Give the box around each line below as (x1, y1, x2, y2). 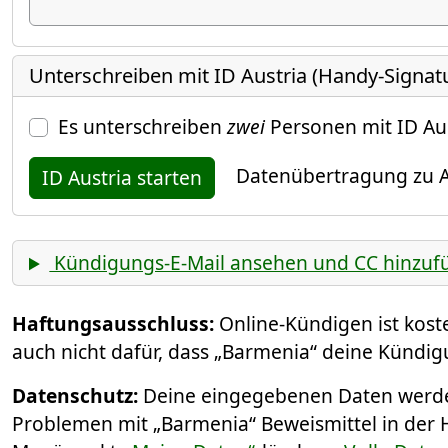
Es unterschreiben (57, 113, 227, 141)
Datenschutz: (12, 382, 138, 410)
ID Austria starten (42, 164, 202, 192)
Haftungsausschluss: (12, 310, 214, 338)
